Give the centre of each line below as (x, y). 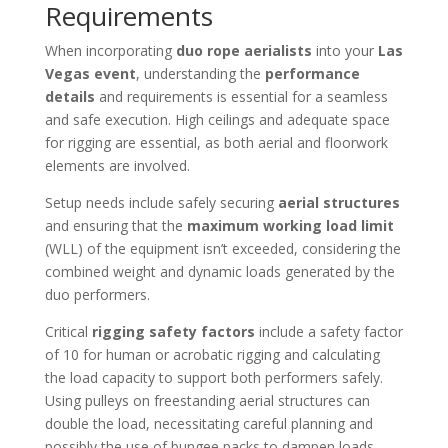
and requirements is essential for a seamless (241, 96)
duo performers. (97, 294)
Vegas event (90, 73)
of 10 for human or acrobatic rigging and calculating (212, 354)
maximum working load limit (290, 225)
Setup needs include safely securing (161, 202)
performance (312, 73)
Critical (68, 331)
